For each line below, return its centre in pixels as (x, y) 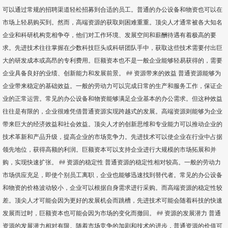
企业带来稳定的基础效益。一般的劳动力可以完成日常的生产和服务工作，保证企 (112, 86)
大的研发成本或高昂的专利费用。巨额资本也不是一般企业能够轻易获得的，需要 (112, 61)
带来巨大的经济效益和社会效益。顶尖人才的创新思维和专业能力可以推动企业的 (112, 124)
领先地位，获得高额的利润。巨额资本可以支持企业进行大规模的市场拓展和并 (109, 150)
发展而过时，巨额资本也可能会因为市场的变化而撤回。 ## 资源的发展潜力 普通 (112, 213)
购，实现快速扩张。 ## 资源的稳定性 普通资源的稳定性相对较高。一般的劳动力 (112, 162)
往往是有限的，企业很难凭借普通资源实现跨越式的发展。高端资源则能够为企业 (112, 111)
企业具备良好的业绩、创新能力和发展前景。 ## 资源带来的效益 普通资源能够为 (112, 73)
